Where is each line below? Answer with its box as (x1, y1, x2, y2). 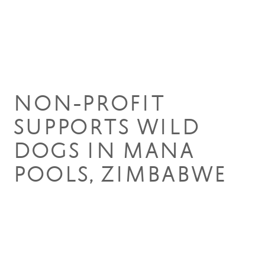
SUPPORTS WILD (13, 119, 200, 140)
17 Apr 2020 (13, 74, 79, 84)
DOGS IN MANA (13, 143, 195, 163)
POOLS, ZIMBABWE (13, 166, 227, 187)
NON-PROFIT (13, 95, 166, 116)
